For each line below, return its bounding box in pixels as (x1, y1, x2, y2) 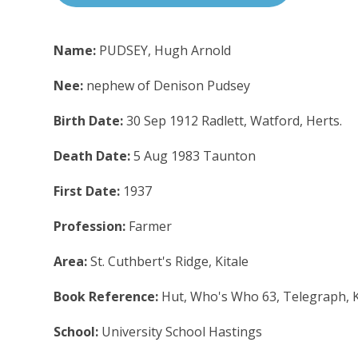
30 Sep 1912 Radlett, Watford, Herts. (126, 111, 343, 129)
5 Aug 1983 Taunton (133, 146, 257, 165)
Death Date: (54, 146, 134, 165)
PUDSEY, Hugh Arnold (99, 41, 232, 59)
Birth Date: (54, 111, 127, 129)
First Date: (54, 181, 124, 200)
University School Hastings (101, 322, 263, 340)
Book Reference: (54, 287, 162, 305)
